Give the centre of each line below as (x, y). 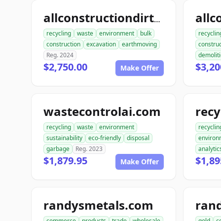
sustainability (64, 138)
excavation (101, 44)
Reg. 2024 (60, 55)
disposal (138, 138)
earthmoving (139, 44)
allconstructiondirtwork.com (157, 19)
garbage (58, 149)
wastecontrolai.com (102, 111)
